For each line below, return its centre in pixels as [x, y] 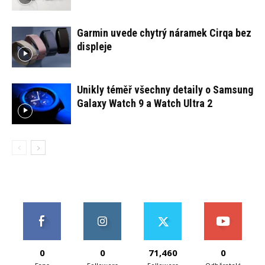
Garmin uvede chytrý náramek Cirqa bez [164, 33]
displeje [94, 47]
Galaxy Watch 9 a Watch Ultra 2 [145, 104]
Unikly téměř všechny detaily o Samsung [165, 90]
